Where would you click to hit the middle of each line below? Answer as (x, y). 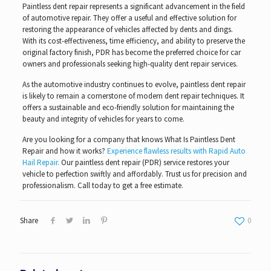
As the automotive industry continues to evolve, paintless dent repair (134, 84)
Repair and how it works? (64, 151)
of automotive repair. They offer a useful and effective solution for (129, 18)
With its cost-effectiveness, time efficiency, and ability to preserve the (133, 41)
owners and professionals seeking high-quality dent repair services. (130, 64)
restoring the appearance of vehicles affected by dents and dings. (127, 29)
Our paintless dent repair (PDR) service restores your (144, 162)
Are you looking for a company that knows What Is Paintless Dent (129, 139)
